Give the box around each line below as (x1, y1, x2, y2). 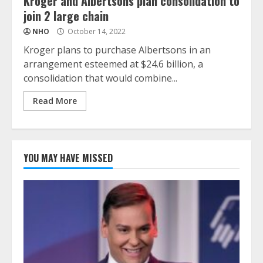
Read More (33, 95, 77, 106)
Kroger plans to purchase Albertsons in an (23, 43, 211, 56)
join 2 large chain (23, 6, 109, 25)
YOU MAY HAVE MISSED (23, 150, 113, 165)
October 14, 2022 (66, 26, 126, 36)
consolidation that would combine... (23, 71, 177, 85)
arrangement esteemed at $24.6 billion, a (23, 57, 203, 70)
